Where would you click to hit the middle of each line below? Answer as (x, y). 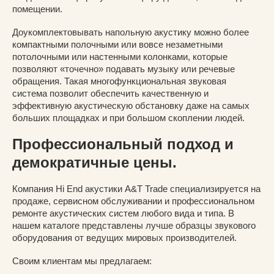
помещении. (37, 9)
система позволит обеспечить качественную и (110, 94)
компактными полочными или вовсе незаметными (117, 45)
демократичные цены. (94, 163)
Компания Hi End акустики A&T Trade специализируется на (136, 189)
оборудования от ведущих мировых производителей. (124, 238)
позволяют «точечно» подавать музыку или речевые (124, 69)
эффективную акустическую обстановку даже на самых (131, 106)
